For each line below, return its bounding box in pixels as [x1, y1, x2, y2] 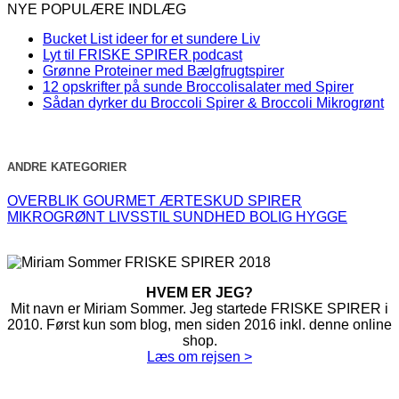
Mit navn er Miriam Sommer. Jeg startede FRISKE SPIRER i [11, 297, 388, 313]
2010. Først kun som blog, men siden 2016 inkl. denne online [7, 313, 392, 329]
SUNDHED [173, 205, 246, 221]
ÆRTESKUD [159, 189, 244, 205]
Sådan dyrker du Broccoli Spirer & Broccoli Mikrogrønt [43, 92, 384, 108]
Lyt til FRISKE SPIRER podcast [43, 44, 242, 60]
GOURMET [83, 189, 156, 205]
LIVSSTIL [109, 205, 169, 221]
